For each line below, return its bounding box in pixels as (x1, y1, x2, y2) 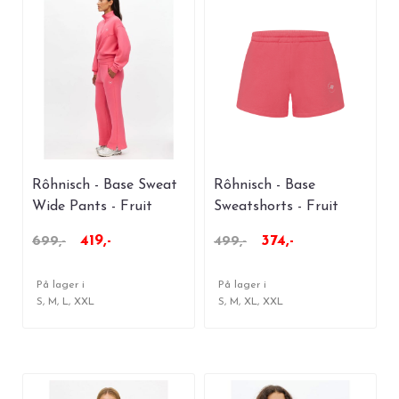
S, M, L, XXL (37, 296, 94, 307)
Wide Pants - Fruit (32, 199, 152, 215)
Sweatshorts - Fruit (214, 199, 338, 215)
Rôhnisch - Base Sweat (32, 178, 177, 193)
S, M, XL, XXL (218, 296, 283, 307)
